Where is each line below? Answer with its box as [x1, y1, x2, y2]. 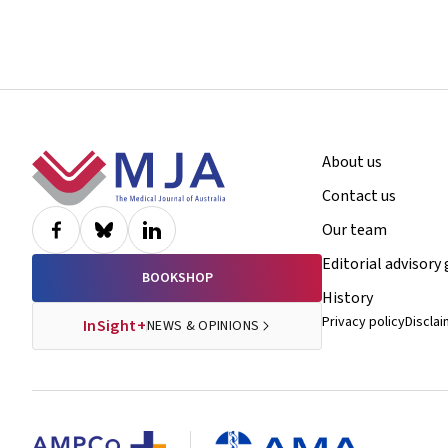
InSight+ [82, 315, 146, 337]
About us [322, 151, 382, 173]
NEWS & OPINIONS [146, 316, 260, 336]
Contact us [322, 185, 396, 207]
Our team [322, 219, 387, 241]
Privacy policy [322, 312, 405, 332]
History [322, 287, 373, 309]
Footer [31, 144, 130, 193]
